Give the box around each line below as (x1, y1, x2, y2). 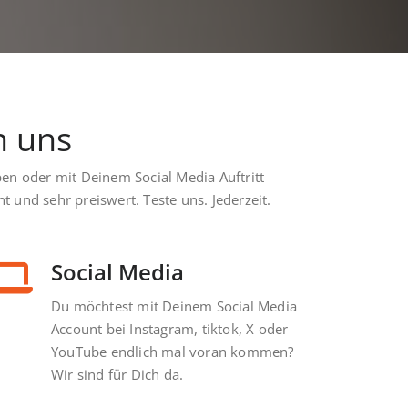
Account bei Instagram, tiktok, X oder (51, 320, 289, 339)
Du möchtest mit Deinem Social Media (51, 297, 297, 316)
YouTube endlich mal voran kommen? (51, 342, 294, 362)
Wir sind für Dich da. (51, 365, 184, 384)
